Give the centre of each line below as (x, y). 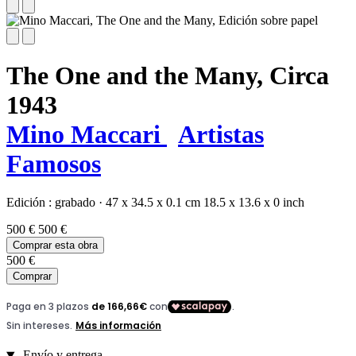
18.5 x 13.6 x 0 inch (254, 203)
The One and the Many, (135, 76)
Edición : (31, 203)
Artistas (221, 135)
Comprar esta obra (55, 246)
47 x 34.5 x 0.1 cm (153, 203)
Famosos (54, 164)
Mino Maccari (87, 135)
